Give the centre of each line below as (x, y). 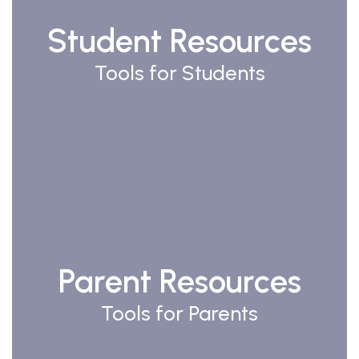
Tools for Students (179, 73)
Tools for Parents (179, 314)
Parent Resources (179, 282)
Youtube (321, 143)
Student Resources (179, 41)
